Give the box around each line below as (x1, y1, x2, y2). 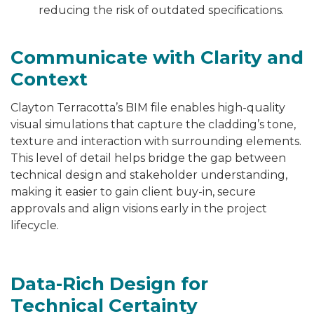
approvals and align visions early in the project (11, 202, 267, 216)
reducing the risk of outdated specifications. (39, 4, 284, 18)
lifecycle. (11, 219, 59, 233)
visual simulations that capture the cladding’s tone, (11, 118, 296, 132)
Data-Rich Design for (11, 273, 208, 296)
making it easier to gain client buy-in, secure (11, 185, 256, 199)
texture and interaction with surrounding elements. (11, 135, 301, 149)
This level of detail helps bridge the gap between (11, 151, 286, 165)
